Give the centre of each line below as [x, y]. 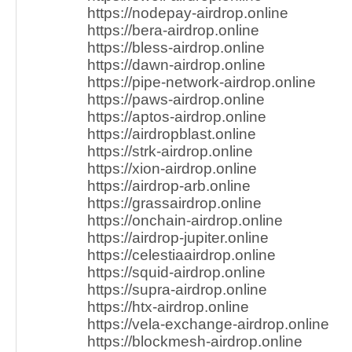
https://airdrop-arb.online [169, 186]
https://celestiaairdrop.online [181, 255]
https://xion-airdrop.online [172, 169]
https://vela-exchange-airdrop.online [208, 324]
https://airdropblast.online [172, 134]
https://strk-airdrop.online [170, 151]
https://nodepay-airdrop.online [188, 13]
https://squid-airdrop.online [176, 272]
